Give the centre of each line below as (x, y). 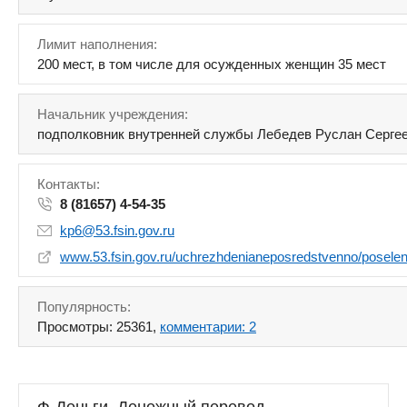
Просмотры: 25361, (99, 327)
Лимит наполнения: (97, 44)
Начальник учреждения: (113, 114)
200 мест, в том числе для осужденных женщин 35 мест (212, 64)
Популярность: (84, 307)
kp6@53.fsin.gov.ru (117, 230)
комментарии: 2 (208, 327)
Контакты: (69, 184)
